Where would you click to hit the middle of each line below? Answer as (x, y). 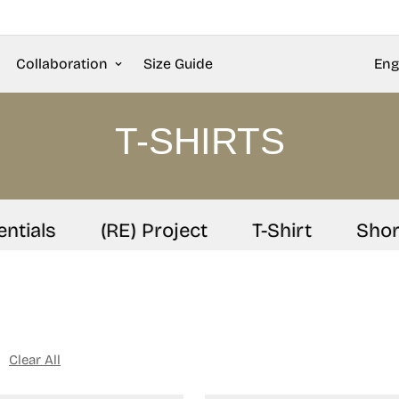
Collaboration (62, 64)
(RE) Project (129, 230)
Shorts (362, 230)
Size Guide (178, 64)
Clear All (35, 360)
